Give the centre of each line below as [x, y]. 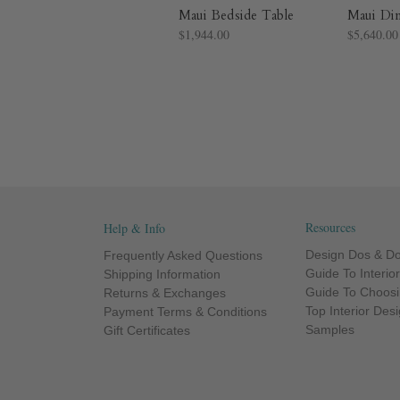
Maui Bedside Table [236, 16]
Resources [331, 228]
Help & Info [134, 229]
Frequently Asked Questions [183, 256]
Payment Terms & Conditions [185, 312]
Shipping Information [162, 275]
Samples [330, 330]
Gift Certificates [146, 331]
